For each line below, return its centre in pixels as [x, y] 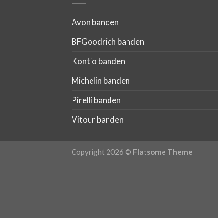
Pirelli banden [96, 100]
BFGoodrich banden [108, 41]
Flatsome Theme [163, 152]
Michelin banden [101, 80]
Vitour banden [98, 119]
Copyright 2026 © [102, 152]
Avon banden [95, 22]
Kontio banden [98, 61]
